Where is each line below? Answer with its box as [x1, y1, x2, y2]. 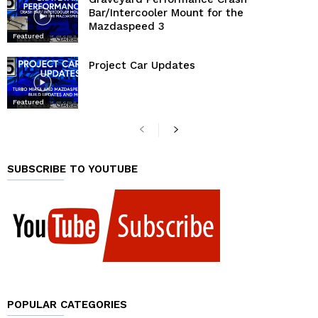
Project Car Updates [89, 58, 195, 72]
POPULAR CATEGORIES [7, 298, 127, 312]
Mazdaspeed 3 [89, 19, 165, 33]
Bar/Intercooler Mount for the [89, 6, 243, 19]
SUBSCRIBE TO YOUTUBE [7, 163, 138, 176]
